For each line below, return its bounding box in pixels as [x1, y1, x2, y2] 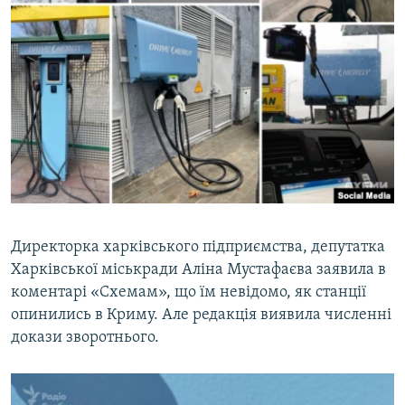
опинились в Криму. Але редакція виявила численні [11, 306, 391, 324]
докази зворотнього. [11, 328, 159, 346]
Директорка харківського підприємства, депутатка [11, 238, 385, 256]
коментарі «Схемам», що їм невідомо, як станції [11, 283, 366, 301]
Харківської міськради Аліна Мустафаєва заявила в [11, 260, 386, 278]
